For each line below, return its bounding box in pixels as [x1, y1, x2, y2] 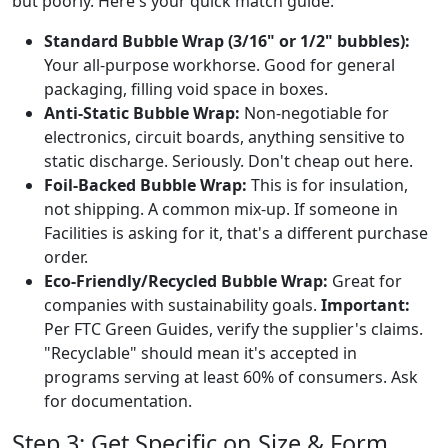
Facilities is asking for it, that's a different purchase [44, 221, 428, 244]
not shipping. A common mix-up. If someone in [44, 197, 398, 220]
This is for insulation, [247, 173, 408, 196]
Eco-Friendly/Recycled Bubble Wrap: [44, 269, 328, 292]
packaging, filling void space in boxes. [44, 77, 328, 100]
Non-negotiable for [240, 101, 389, 124]
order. [44, 245, 88, 268]
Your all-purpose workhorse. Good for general [44, 53, 395, 76]
